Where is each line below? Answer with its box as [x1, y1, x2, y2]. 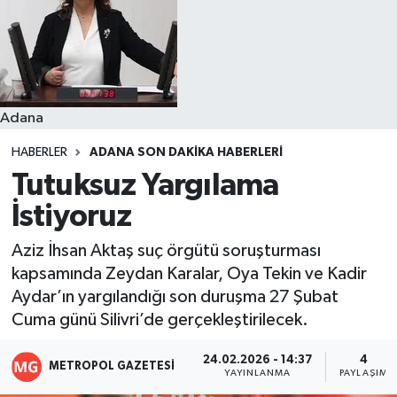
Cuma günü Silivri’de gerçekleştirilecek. [11, 311, 308, 330]
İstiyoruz [11, 200, 132, 232]
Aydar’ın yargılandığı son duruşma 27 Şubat [11, 288, 339, 307]
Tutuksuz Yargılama [11, 169, 279, 201]
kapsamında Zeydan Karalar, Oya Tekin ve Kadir [11, 265, 367, 284]
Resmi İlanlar [47, 24, 141, 39]
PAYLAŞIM [339, 369, 388, 378]
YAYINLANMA [224, 369, 292, 378]
